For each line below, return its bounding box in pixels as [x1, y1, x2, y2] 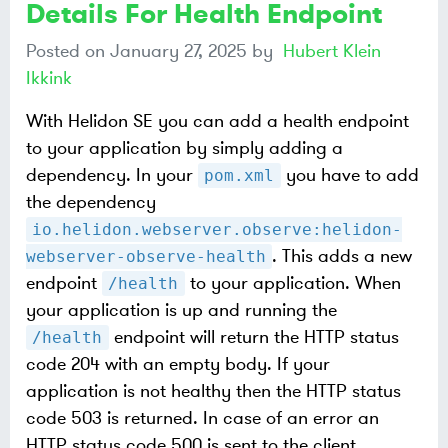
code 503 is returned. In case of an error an [26, 406, 379, 430]
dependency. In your [26, 163, 198, 187]
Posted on [26, 39, 110, 63]
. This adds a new [272, 244, 413, 268]
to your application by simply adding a [26, 136, 343, 160]
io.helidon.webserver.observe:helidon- [32, 220, 403, 239]
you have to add [280, 163, 419, 187]
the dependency [26, 190, 156, 214]
